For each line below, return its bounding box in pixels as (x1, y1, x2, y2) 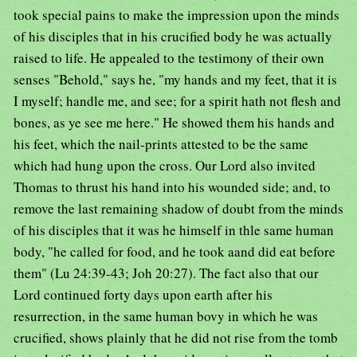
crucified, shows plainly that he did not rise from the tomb (14, 328, 338, 347)
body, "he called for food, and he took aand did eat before (14, 242, 335, 261)
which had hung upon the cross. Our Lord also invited (14, 156, 316, 175)
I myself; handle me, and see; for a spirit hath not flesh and (14, 92, 341, 111)
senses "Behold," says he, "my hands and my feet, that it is (14, 70, 337, 89)
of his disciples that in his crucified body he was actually (14, 27, 332, 46)
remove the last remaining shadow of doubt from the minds (14, 199, 343, 218)
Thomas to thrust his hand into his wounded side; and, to (14, 178, 331, 197)
